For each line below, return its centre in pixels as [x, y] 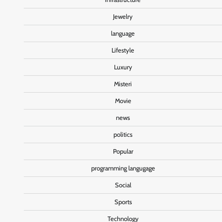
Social [123, 185]
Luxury [123, 67]
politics [123, 135]
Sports [123, 202]
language [123, 34]
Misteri [123, 84]
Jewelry [123, 17]
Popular [123, 152]
